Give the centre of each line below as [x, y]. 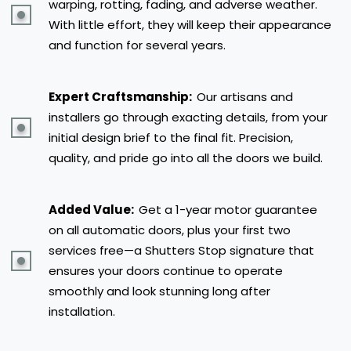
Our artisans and [245, 96]
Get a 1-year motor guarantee [228, 209]
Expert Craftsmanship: [121, 96]
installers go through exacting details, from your [188, 117]
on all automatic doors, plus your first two [170, 230]
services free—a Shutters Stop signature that [181, 250]
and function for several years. [137, 45]
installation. [82, 311]
